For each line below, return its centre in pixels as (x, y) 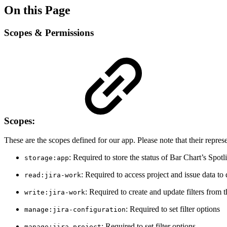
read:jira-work (53, 175)
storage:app (47, 158)
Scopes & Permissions (49, 32)
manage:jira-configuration (75, 210)
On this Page (37, 10)
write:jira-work (55, 193)
